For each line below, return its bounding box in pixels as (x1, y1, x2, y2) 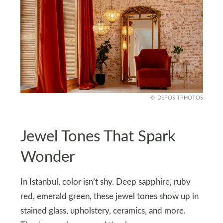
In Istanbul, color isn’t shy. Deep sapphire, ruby (20, 178, 191, 187)
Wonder (20, 149, 75, 165)
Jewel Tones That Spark (20, 128, 176, 144)
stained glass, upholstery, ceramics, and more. (20, 207, 186, 216)
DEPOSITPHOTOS (157, 95, 203, 101)
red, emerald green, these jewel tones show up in (20, 193, 199, 201)
